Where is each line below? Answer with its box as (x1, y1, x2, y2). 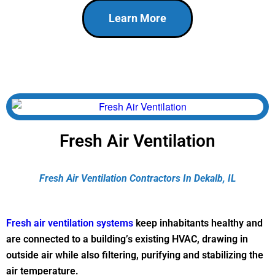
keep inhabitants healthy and (133, 217, 263, 229)
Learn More (109, 11, 166, 25)
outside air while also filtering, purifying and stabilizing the (6, 249, 263, 261)
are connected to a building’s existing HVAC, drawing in (6, 233, 248, 245)
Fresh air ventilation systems (6, 217, 133, 229)
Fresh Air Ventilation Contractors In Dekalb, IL (39, 172, 236, 184)
